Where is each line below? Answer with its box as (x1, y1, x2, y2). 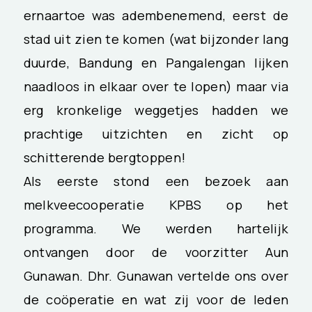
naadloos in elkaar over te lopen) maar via (23, 77, 289, 96)
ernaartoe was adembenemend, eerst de (23, 6, 289, 25)
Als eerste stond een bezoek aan (23, 172, 289, 191)
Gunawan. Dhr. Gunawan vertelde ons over (23, 267, 289, 286)
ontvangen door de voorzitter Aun (23, 243, 289, 262)
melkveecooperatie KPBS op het (23, 196, 289, 214)
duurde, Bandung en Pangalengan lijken (23, 54, 289, 72)
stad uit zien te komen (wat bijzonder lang (23, 30, 289, 49)
